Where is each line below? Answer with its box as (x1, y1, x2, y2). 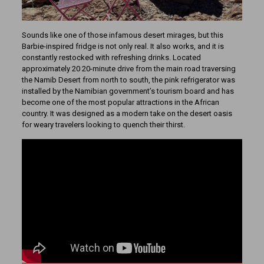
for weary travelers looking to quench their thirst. (21, 120, 185, 129)
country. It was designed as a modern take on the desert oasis (21, 108, 232, 118)
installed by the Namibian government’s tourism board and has (21, 86, 234, 95)
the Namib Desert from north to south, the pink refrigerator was (21, 75, 235, 84)
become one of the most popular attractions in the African (21, 97, 219, 107)
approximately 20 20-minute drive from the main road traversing (21, 64, 236, 73)
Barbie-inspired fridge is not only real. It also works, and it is (21, 41, 224, 51)
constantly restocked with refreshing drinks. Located (21, 52, 201, 62)
